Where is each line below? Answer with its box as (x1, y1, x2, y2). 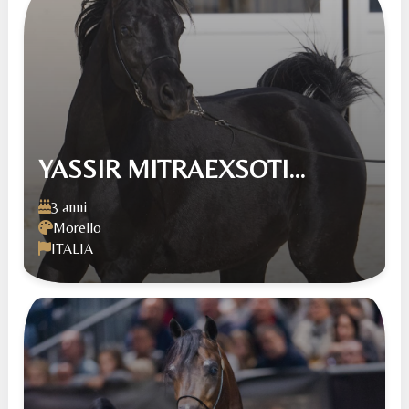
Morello (53, 218, 102, 236)
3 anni (51, 197, 88, 215)
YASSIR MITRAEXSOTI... (38, 153, 306, 184)
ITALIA (51, 239, 94, 257)
